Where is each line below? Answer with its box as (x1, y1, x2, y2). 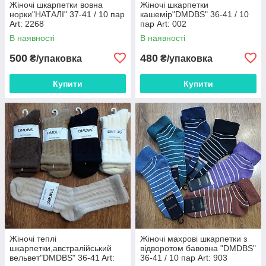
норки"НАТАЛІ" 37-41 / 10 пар (9, 9, 125, 19)
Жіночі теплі (9, 233, 56, 243)
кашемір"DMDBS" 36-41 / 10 (140, 9, 249, 19)
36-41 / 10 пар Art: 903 (140, 252, 227, 262)
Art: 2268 (9, 18, 44, 28)
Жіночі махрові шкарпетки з (140, 233, 247, 243)
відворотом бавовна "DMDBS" (140, 243, 256, 253)
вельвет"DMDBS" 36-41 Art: (9, 252, 115, 262)
